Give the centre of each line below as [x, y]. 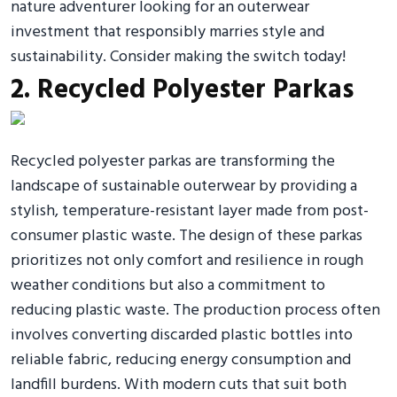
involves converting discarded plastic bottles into [182, 335]
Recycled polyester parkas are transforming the [173, 161]
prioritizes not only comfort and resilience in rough [187, 261]
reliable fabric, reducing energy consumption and [181, 360]
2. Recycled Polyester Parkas [182, 90]
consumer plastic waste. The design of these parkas [187, 236]
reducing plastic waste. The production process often [195, 310]
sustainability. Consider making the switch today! [178, 57]
